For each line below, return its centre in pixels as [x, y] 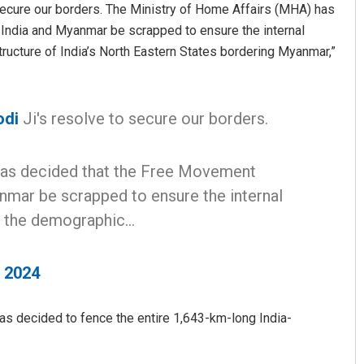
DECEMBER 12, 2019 [219, 210]
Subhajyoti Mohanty [239, 182]
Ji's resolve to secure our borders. [143, 118]
